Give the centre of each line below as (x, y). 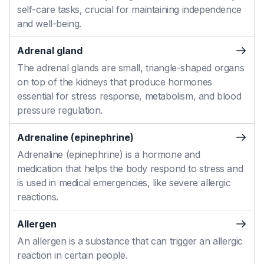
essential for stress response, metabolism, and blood (129, 96)
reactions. (38, 197)
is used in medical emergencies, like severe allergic (124, 183)
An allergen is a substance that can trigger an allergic (130, 241)
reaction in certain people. (72, 255)
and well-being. (49, 24)
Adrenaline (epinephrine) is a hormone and (109, 154)
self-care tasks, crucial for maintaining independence (129, 9)
